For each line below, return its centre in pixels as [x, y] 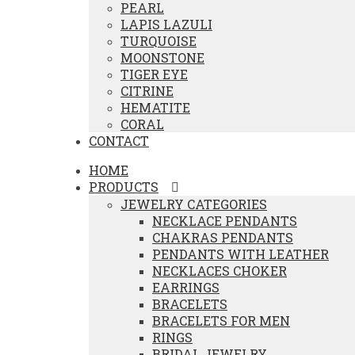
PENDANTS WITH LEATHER [240, 254]
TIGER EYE [154, 74]
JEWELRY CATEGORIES [194, 204]
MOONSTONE [162, 57]
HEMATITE [155, 107]
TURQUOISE [158, 41]
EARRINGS [186, 287]
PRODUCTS [124, 187]
